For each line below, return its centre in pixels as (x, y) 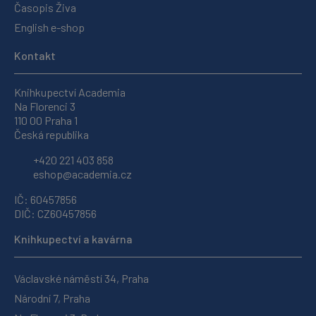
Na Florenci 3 (45, 106)
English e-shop (49, 27)
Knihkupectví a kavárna (73, 238)
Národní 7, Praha (52, 298)
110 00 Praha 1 (46, 120)
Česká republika (51, 134)
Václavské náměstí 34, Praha (81, 278)
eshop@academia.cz (81, 174)
